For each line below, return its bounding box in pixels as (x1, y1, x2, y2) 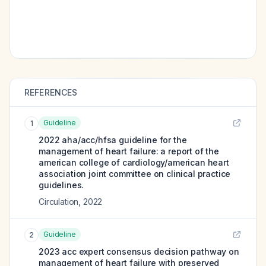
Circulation (39, 197, 79, 207)
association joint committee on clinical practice (39, 169, 231, 179)
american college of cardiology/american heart (39, 157, 229, 167)
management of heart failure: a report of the (39, 146, 219, 156)
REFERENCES (24, 87, 78, 97)
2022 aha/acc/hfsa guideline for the (39, 135, 187, 145)
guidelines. (39, 180, 84, 190)
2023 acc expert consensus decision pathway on (39, 246, 239, 256)
